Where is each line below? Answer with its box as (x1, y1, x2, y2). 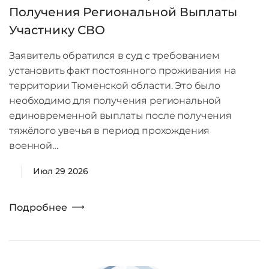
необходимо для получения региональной (9, 95, 222, 106)
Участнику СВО (9, 23, 105, 37)
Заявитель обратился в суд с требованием (9, 50, 220, 61)
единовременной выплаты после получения (9, 110, 232, 121)
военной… (9, 140, 58, 151)
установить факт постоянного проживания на (9, 65, 236, 76)
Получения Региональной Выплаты (9, 5, 237, 19)
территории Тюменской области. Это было (9, 80, 220, 91)
